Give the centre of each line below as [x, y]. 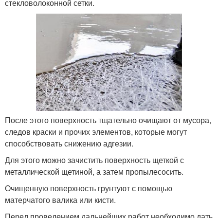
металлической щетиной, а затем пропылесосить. [94, 171]
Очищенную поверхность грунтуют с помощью [89, 188]
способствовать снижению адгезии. [69, 143]
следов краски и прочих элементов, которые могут [96, 131]
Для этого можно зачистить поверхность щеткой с [94, 160]
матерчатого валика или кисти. [60, 200]
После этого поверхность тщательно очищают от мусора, [108, 120]
